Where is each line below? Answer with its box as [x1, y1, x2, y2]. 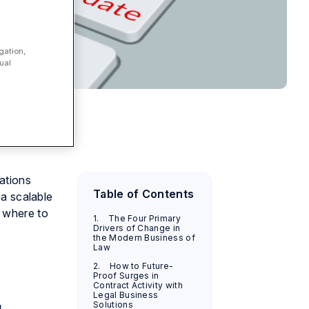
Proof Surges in [92, 270, 159, 281]
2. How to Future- [92, 261, 174, 272]
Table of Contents [92, 187, 195, 201]
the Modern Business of [92, 232, 195, 243]
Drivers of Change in [92, 223, 181, 234]
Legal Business [92, 290, 159, 301]
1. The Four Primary [92, 213, 181, 224]
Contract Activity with [92, 280, 183, 291]
